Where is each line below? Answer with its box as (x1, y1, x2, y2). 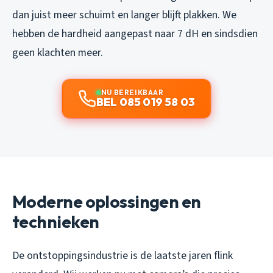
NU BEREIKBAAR (101, 87, 164, 97)
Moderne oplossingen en (12, 190, 201, 212)
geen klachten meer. (12, 44, 103, 60)
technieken (12, 210, 99, 232)
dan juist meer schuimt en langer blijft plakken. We (12, 7, 236, 23)
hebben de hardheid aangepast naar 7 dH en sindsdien (12, 26, 258, 41)
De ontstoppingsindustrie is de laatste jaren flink (12, 247, 233, 263)
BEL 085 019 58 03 (96, 94, 196, 109)
